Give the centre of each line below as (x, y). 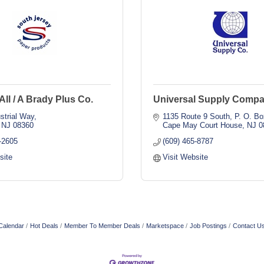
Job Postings (208, 226)
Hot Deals (44, 226)
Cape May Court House (203, 125)
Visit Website (186, 157)
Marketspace (165, 226)
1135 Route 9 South (197, 116)
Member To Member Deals (102, 226)
